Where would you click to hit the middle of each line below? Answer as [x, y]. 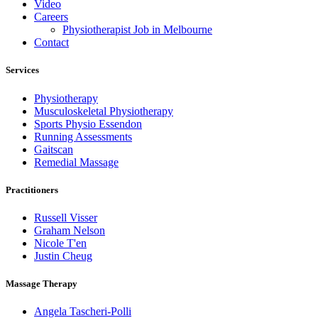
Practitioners [32, 190]
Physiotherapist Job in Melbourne [137, 30]
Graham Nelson [70, 230]
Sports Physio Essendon [88, 124]
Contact [51, 43]
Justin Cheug [63, 256]
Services [22, 70]
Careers [51, 17]
